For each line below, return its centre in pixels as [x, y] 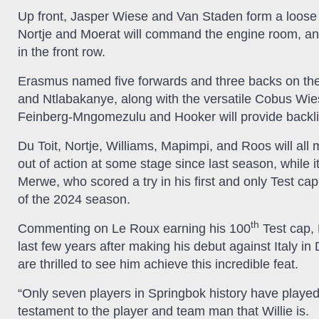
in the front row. [62, 52]
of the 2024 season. [74, 199]
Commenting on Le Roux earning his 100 [134, 228]
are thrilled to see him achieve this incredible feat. [158, 264]
